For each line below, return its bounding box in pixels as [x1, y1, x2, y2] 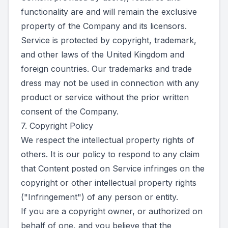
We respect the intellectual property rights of [21, 135, 194, 145]
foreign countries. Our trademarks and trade [21, 64, 192, 74]
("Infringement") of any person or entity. [21, 192, 178, 202]
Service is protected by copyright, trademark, [21, 35, 196, 45]
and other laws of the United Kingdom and [21, 49, 184, 60]
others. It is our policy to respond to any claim [21, 149, 199, 159]
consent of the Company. [21, 106, 119, 117]
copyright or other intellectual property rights [21, 178, 196, 188]
